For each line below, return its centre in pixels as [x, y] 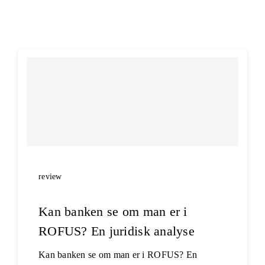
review [50, 177]
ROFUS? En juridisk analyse [117, 231]
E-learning [132, 14]
